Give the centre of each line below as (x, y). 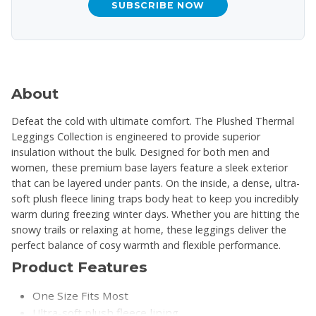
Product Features (79, 267)
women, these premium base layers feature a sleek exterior (150, 168)
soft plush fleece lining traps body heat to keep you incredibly (155, 199)
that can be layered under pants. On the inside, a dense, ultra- (156, 183)
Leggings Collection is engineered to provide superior (136, 137)
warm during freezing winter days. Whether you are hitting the (156, 214)
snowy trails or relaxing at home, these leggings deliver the (149, 230)
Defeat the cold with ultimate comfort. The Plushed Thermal (153, 121)
